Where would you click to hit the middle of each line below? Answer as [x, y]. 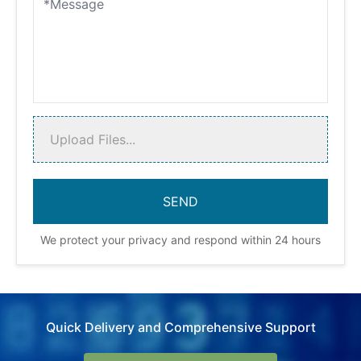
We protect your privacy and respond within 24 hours [180, 239]
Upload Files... [93, 139]
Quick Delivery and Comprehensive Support [180, 327]
